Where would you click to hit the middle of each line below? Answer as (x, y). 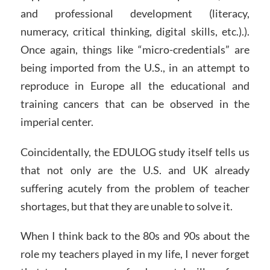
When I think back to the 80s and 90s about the (135, 236)
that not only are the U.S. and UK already (135, 170)
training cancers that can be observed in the (135, 103)
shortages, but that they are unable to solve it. (126, 206)
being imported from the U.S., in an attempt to (135, 67)
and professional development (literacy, (135, 13)
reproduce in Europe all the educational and (135, 85)
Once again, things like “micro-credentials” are (135, 49)
